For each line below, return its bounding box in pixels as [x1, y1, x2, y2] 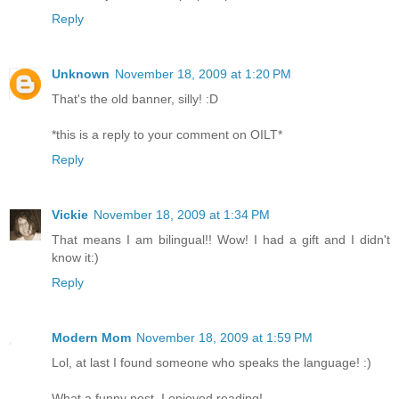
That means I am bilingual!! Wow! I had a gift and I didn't [52, 232, 390, 247]
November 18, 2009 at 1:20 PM [115, 66, 291, 81]
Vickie [52, 207, 88, 222]
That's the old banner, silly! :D [52, 91, 218, 106]
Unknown [52, 66, 110, 81]
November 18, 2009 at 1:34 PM [94, 207, 270, 222]
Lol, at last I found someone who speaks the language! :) [52, 354, 371, 370]
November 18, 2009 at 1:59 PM [136, 330, 313, 345]
